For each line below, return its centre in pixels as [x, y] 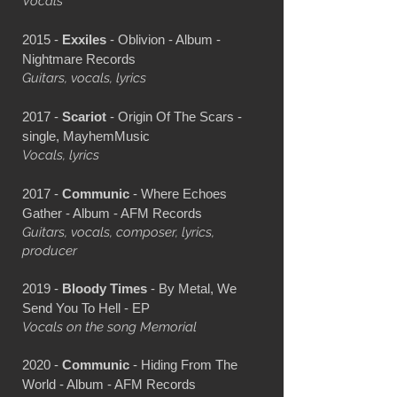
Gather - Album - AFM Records [112, 213]
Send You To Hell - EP [86, 307]
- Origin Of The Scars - [174, 116]
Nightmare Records [79, 58]
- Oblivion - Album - [163, 39]
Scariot [84, 116]
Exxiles [84, 39]
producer [50, 250]
